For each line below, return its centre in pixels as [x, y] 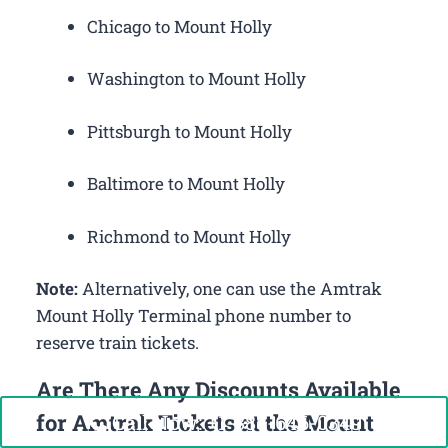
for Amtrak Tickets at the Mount [205, 423]
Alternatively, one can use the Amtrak [230, 289]
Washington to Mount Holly [196, 79]
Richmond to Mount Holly [189, 236]
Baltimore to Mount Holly [186, 184]
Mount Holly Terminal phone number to [193, 316]
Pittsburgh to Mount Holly [189, 131]
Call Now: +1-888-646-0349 [236, 422]
